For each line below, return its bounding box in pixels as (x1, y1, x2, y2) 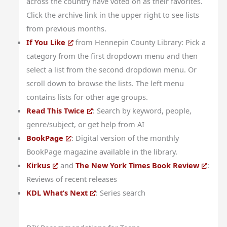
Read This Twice (26, 105, 85, 116)
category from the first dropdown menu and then (26, 50, 198, 61)
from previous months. (26, 23, 107, 33)
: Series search (96, 187, 146, 198)
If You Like (26, 36, 66, 47)
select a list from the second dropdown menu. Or (26, 64, 197, 74)
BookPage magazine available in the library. (26, 146, 178, 157)
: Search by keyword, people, (93, 105, 192, 116)
